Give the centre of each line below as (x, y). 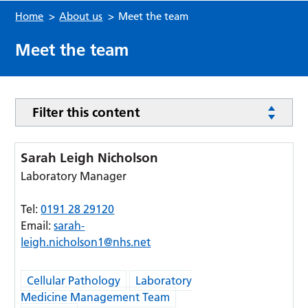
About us (81, 16)
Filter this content (86, 112)
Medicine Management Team (96, 297)
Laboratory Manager (74, 176)
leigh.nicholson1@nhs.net (86, 242)
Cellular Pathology (74, 280)
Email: (37, 225)
